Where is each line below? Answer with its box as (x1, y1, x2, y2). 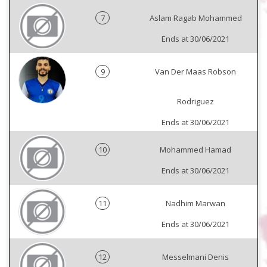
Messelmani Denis (162, 252, 229, 262)
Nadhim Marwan (166, 198, 225, 209)
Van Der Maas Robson (155, 66, 236, 77)
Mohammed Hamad (160, 144, 231, 155)
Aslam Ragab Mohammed (149, 13, 242, 23)
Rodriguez (177, 96, 214, 107)
